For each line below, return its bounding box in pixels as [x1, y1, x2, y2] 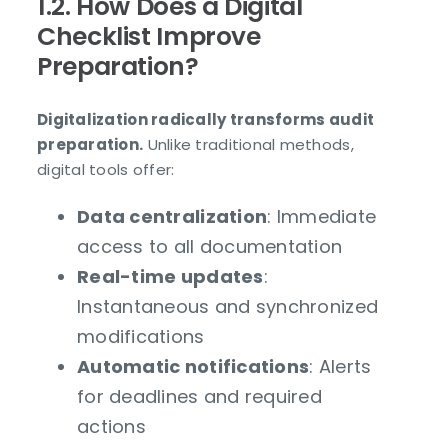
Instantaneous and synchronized [77, 293, 379, 319]
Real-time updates [77, 263, 264, 289]
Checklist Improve [37, 18, 261, 54]
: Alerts [309, 353, 372, 379]
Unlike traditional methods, [143, 133, 354, 155]
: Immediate [267, 203, 377, 229]
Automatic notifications [77, 353, 310, 379]
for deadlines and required [77, 383, 323, 409]
